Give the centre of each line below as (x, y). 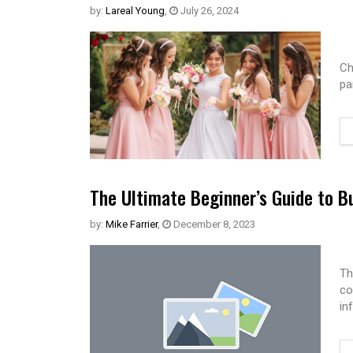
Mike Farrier (132, 224)
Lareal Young (135, 11)
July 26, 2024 (208, 11)
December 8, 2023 (213, 224)
